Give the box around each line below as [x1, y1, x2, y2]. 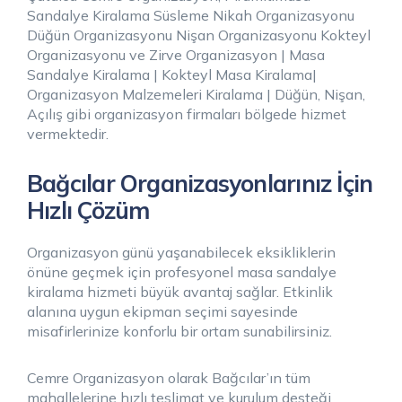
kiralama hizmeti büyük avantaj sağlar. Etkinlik [27, 282, 333, 301]
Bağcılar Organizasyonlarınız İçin [27, 168, 373, 198]
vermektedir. [27, 124, 109, 143]
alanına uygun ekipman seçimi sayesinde [27, 301, 298, 320]
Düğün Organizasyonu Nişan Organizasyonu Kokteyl [27, 25, 371, 44]
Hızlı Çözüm [27, 195, 150, 225]
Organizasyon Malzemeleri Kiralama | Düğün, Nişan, [27, 84, 365, 103]
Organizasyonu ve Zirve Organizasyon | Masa [27, 45, 325, 64]
